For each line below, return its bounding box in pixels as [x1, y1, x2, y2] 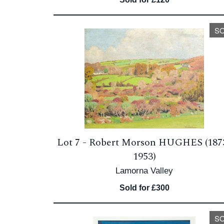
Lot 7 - [57, 135, 89, 150]
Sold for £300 [119, 183, 169, 192]
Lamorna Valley [115, 166, 173, 175]
